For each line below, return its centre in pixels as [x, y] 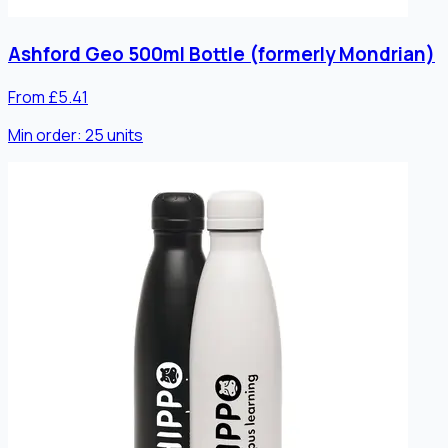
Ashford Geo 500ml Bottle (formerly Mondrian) [221, 54]
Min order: [46, 134]
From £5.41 [48, 96]
